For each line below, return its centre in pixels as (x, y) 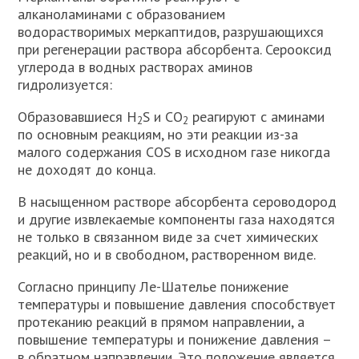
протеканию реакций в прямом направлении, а (161, 322)
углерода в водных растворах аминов (135, 67)
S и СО (163, 117)
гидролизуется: (65, 85)
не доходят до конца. (87, 169)
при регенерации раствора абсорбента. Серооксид (175, 49)
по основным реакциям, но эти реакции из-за (158, 134)
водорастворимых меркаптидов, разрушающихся (171, 32)
